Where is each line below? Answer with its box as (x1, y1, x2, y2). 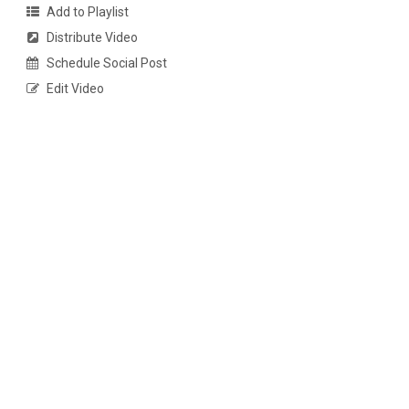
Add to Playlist (46, 5, 129, 20)
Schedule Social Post (46, 56, 167, 71)
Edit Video (46, 81, 104, 97)
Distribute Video (46, 30, 138, 46)
